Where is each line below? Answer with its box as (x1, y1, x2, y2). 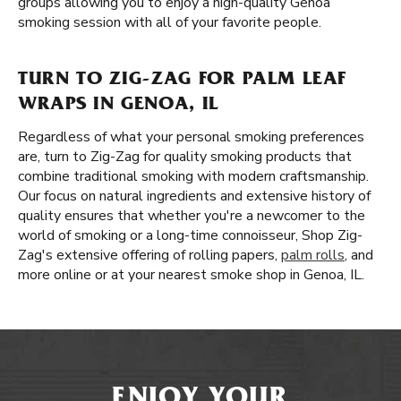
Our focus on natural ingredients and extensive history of (18, 186, 371, 206)
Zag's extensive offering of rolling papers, (18, 245, 281, 265)
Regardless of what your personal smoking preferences (18, 127, 364, 147)
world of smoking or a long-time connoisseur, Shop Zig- (18, 226, 363, 245)
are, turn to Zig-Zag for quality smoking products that (18, 147, 352, 166)
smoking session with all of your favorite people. (18, 13, 321, 32)
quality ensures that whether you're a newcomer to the (18, 206, 365, 226)
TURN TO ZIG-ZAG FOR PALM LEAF (18, 71, 347, 90)
